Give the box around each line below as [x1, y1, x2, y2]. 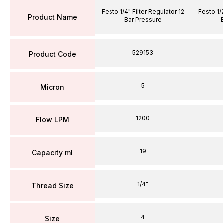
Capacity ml [32, 148, 73, 157]
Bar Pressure [124, 16, 162, 23]
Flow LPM [35, 115, 69, 124]
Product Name [27, 12, 77, 21]
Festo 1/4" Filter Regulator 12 [102, 8, 184, 15]
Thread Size [31, 181, 74, 190]
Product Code [28, 49, 76, 58]
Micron [40, 82, 64, 91]
